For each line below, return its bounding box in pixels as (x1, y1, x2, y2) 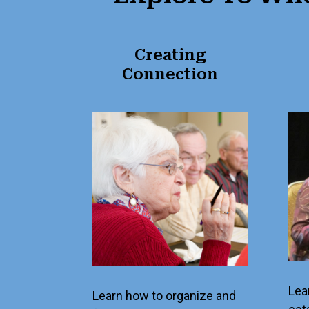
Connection (122, 66, 219, 83)
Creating (134, 46, 206, 64)
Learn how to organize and (92, 288, 237, 303)
